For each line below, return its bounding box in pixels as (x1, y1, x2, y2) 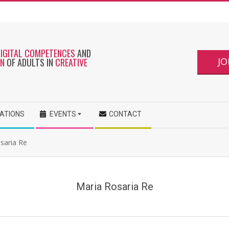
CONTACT (109, 110, 142, 118)
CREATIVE (55, 56, 87, 69)
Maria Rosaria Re (76, 180, 153, 193)
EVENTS (50, 110, 76, 118)
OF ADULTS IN (5, 56, 55, 69)
